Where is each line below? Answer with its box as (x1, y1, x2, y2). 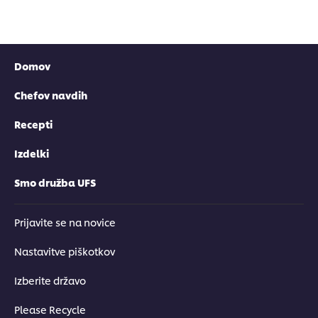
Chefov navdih (14, 87, 87, 102)
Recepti (14, 116, 53, 131)
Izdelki (14, 146, 49, 160)
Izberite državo (14, 273, 86, 287)
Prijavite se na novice (14, 214, 116, 229)
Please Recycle (14, 302, 86, 316)
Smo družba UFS (14, 175, 96, 189)
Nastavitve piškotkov (14, 243, 115, 258)
